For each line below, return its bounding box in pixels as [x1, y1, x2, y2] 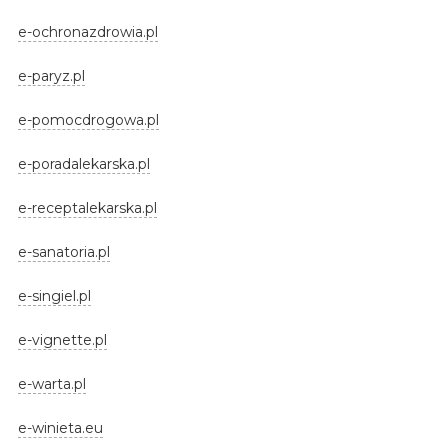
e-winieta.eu [17, 418, 103, 437]
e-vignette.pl [17, 330, 107, 349]
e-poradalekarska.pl [17, 154, 150, 173]
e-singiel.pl [17, 286, 91, 305]
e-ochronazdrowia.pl [17, 22, 158, 41]
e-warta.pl [17, 374, 86, 393]
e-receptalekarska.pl [17, 198, 157, 217]
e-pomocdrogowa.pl [17, 110, 159, 129]
